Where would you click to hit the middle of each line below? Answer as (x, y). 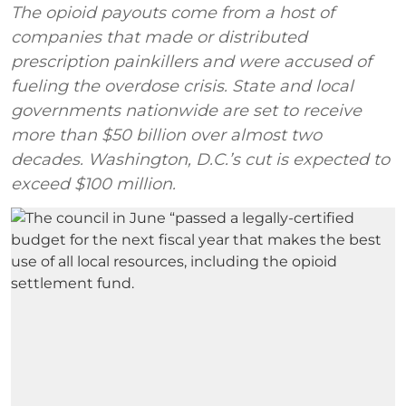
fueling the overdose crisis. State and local (182, 86)
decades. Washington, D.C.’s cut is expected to (200, 159)
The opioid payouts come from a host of (173, 12)
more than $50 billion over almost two (166, 135)
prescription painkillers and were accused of (191, 61)
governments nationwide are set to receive (186, 110)
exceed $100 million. (93, 184)
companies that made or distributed (159, 37)
